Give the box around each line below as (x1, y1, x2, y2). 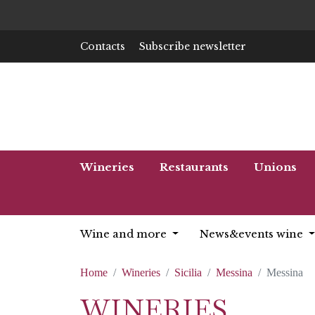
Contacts (80, 39, 125, 53)
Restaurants (160, 160, 229, 174)
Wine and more (80, 227, 169, 240)
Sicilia (174, 266, 202, 278)
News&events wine (199, 227, 306, 240)
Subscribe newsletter (139, 39, 246, 53)
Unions (254, 160, 297, 174)
